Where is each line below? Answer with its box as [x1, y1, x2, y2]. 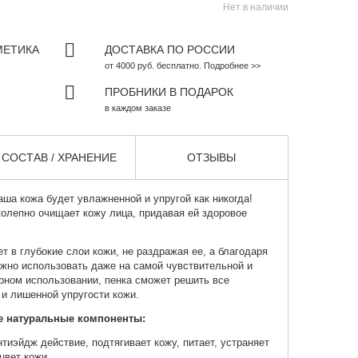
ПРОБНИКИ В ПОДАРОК [104, 86, 233, 99]
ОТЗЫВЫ [187, 151, 237, 165]
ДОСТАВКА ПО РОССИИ [104, 43, 235, 57]
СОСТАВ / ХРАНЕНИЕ [2, 151, 117, 165]
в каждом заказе [104, 103, 171, 113]
